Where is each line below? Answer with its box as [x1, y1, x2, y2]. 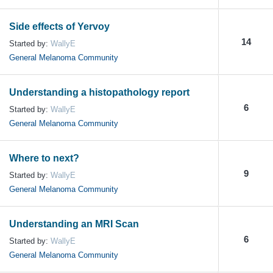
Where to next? [9, 152, 79, 163]
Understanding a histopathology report [9, 87, 190, 97]
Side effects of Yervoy [9, 21, 110, 32]
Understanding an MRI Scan [9, 218, 139, 229]
